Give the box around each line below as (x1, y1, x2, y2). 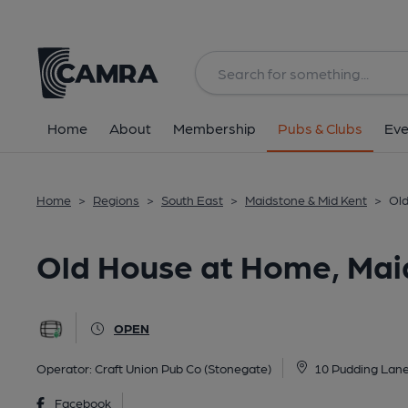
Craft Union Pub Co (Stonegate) (95, 361, 271, 375)
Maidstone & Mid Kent (245, 192, 367, 207)
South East (161, 192, 223, 207)
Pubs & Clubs (278, 119, 362, 137)
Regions (93, 192, 139, 207)
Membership (173, 119, 256, 137)
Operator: (36, 361, 95, 375)
